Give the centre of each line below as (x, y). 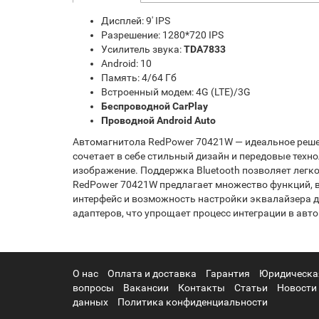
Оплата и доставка (152, 273)
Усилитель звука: (142, 49)
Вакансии (146, 288)
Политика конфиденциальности (193, 302)
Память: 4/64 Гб (139, 78)
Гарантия (228, 273)
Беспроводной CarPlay (155, 106)
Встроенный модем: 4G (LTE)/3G (176, 92)
